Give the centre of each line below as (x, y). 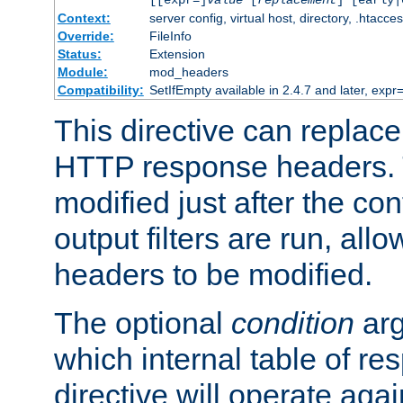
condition (293, 323)
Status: (79, 54)
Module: (82, 72)
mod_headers (188, 72)
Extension (177, 54)
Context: (84, 18)
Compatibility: (100, 90)
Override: (85, 36)
